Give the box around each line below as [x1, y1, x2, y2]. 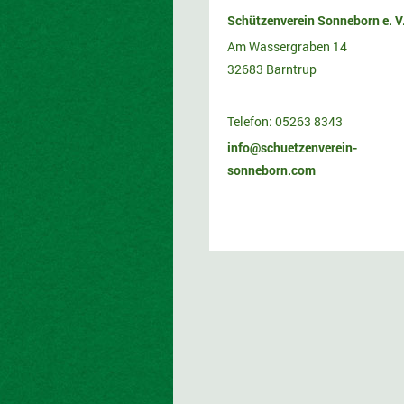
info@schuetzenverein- [227, 138, 357, 156]
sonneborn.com [227, 161, 316, 179]
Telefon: [227, 112, 275, 130]
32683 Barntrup [227, 60, 317, 78]
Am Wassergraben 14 [227, 37, 347, 55]
